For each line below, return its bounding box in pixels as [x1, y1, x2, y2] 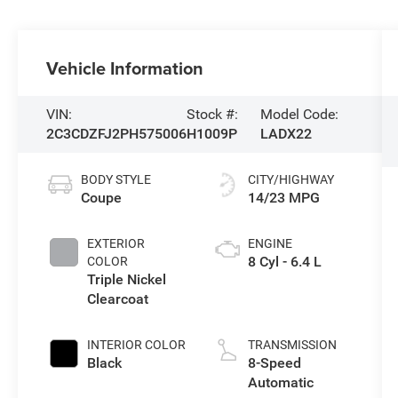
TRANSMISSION [247, 337, 337, 352]
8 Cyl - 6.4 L [247, 252, 322, 270]
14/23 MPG [247, 188, 320, 206]
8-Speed [247, 354, 301, 371]
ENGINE [247, 235, 292, 251]
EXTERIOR [87, 235, 146, 251]
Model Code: [259, 105, 338, 123]
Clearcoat [87, 290, 149, 307]
